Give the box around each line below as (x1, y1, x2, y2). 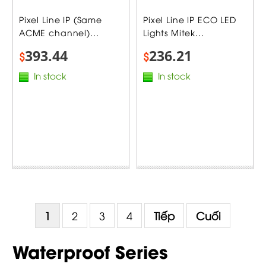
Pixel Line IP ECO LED (143, 13, 236, 25)
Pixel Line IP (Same (18, 13, 102, 25)
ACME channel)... (18, 26, 99, 38)
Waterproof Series (12, 238, 167, 264)
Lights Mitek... (143, 26, 204, 38)
